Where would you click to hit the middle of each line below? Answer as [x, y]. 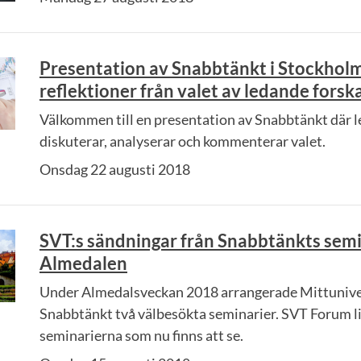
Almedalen [83, 263]
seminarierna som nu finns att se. [141, 335]
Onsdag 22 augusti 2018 [115, 169]
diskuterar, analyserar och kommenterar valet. [183, 141]
